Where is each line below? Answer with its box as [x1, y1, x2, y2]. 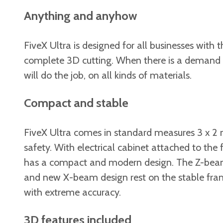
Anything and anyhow [24, 8, 137, 23]
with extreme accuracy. [24, 186, 121, 198]
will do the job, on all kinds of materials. [24, 69, 192, 81]
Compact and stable [24, 95, 128, 110]
